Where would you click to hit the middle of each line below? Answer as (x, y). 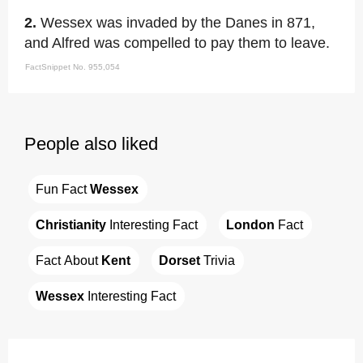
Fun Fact (63, 189)
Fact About (68, 260)
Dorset (179, 260)
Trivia (218, 260)
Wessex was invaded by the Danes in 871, (178, 23)
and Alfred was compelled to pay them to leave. (177, 43)
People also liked (91, 144)
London (250, 224)
